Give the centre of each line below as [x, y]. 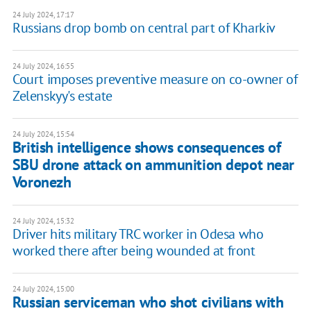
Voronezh [42, 182]
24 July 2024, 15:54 [43, 134]
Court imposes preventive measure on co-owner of [155, 79]
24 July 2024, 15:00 [43, 289]
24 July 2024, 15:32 [43, 221]
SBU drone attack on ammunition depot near [153, 165]
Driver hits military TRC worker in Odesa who [138, 234]
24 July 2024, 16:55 [43, 66]
